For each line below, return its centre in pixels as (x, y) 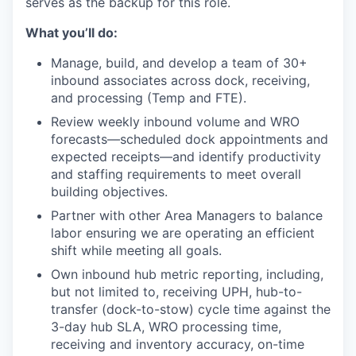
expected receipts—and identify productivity (186, 157)
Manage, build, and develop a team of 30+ (179, 63)
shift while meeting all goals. (136, 250)
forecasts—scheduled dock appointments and (190, 139)
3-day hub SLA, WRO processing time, (166, 327)
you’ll (78, 33)
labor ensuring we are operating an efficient (183, 233)
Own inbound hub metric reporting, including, (187, 274)
